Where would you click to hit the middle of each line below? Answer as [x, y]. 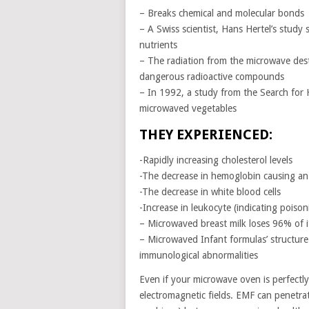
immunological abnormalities [199, 255]
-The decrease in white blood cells [210, 192]
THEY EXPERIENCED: [206, 134]
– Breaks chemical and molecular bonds [222, 13]
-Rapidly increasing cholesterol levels [216, 160]
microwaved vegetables [188, 108]
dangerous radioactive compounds [212, 77]
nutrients [158, 45]
